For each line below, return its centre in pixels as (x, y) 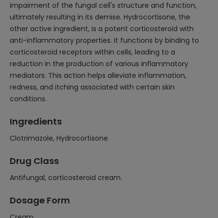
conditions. (28, 99)
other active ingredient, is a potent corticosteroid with (102, 29)
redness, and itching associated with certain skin (92, 87)
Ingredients (36, 121)
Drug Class (34, 161)
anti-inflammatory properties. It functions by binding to (104, 40)
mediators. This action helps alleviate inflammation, (98, 75)
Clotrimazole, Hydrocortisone (59, 138)
